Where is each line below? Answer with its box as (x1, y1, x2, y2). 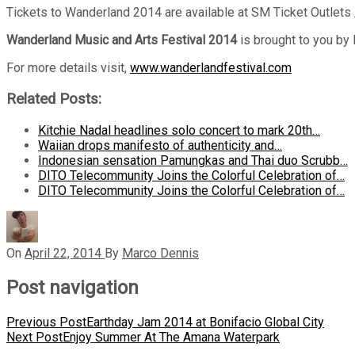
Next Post (6, 329, 63, 345)
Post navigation (6, 276, 139, 299)
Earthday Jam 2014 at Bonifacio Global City (86, 314, 324, 330)
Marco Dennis (122, 245, 199, 261)
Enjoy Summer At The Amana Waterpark (63, 329, 280, 345)
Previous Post (6, 314, 86, 330)
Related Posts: (6, 90, 101, 109)
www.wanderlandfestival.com (130, 60, 292, 76)
